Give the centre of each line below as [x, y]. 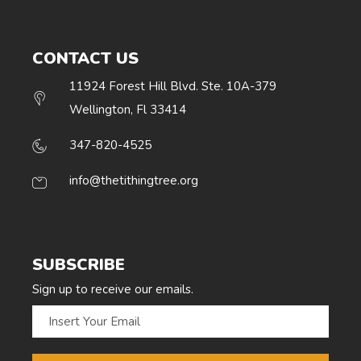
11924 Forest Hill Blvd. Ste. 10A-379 [172, 87]
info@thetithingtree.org [133, 181]
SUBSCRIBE [79, 265]
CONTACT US [85, 59]
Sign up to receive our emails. [113, 290]
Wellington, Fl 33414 [127, 110]
